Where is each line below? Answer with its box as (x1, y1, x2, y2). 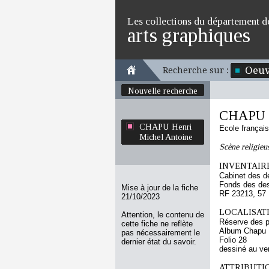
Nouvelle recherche (128, 86, 198, 95)
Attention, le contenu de (121, 210, 204, 219)
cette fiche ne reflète (121, 219, 193, 228)
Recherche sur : (163, 65, 229, 75)
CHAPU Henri (139, 122, 192, 131)
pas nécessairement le (121, 228, 200, 237)
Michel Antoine (139, 132, 193, 142)
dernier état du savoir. (121, 237, 196, 246)
